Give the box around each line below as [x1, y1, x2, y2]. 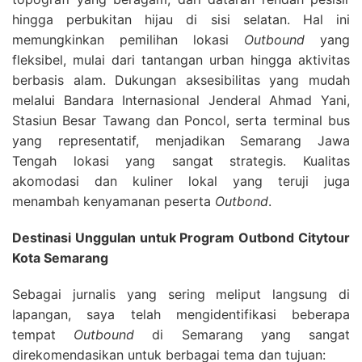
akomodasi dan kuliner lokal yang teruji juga [12, 173, 350, 189]
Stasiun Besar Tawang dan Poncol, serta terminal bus [12, 112, 350, 128]
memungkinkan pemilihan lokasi [12, 32, 244, 48]
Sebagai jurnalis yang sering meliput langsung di [12, 286, 350, 302]
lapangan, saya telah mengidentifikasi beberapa [12, 306, 350, 322]
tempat [12, 326, 74, 343]
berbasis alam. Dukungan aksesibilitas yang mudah [12, 72, 350, 88]
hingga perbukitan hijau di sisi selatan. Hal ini [12, 11, 350, 27]
